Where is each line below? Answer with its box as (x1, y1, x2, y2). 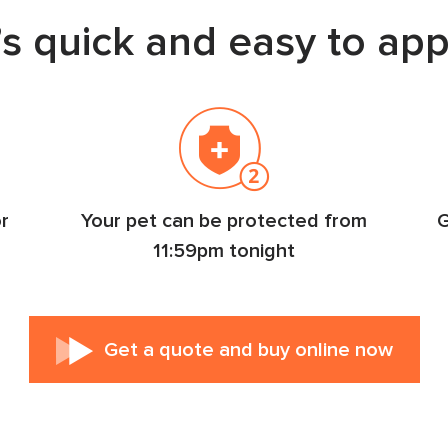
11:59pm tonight (153, 241, 295, 261)
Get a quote (103, 340, 219, 360)
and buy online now (218, 340, 393, 360)
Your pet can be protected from (81, 211, 367, 231)
